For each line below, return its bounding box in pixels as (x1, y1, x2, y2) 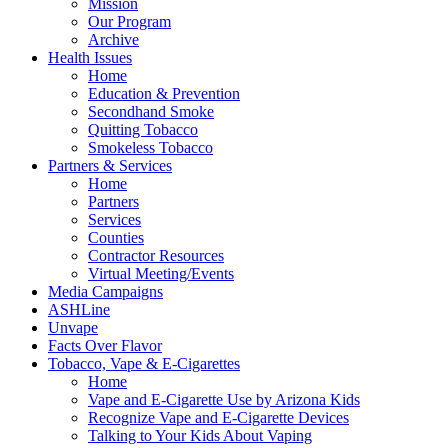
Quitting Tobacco (88, 120, 198, 138)
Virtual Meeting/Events (88, 264, 234, 282)
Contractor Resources (88, 246, 224, 264)
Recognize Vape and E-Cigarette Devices (88, 408, 349, 426)
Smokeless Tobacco (88, 138, 213, 156)
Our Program (88, 12, 171, 30)
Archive (88, 30, 139, 48)
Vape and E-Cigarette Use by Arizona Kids (88, 390, 360, 408)
